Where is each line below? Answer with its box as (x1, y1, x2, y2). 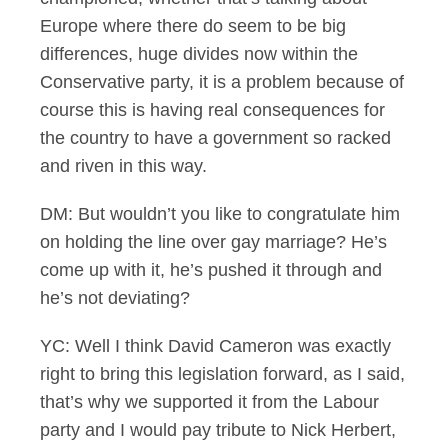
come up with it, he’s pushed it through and (40, 260, 382, 280)
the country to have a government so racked (40, 128, 391, 148)
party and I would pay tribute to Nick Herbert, (40, 420, 396, 440)
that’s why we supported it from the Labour (40, 392, 379, 412)
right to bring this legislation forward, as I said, (40, 364, 405, 384)
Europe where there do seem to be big (40, 16, 346, 36)
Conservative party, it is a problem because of (40, 72, 404, 92)
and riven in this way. (40, 156, 207, 176)
